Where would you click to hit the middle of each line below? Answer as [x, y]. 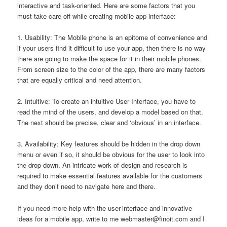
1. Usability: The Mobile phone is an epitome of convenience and [112, 37]
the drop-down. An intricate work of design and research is [103, 165]
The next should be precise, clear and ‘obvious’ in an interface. [109, 123]
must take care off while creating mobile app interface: [97, 16]
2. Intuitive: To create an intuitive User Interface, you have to [107, 101]
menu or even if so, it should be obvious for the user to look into [111, 155]
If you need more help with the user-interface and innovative [105, 208]
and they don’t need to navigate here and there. [87, 186]
